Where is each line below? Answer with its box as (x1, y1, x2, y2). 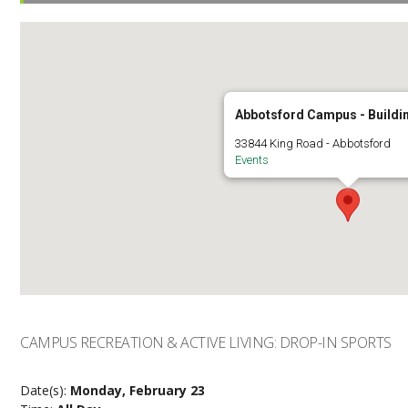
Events (235, 153, 270, 167)
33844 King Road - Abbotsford (235, 137, 392, 150)
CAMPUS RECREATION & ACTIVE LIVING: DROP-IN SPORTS (20, 332, 392, 352)
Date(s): (20, 382, 71, 399)
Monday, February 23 (70, 382, 206, 399)
